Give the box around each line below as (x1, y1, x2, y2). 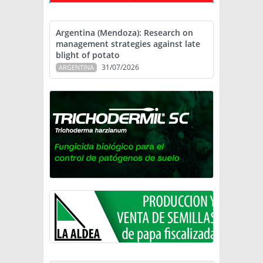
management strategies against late (56, 38, 200, 50)
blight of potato (56, 49, 120, 61)
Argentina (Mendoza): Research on (56, 27, 193, 39)
